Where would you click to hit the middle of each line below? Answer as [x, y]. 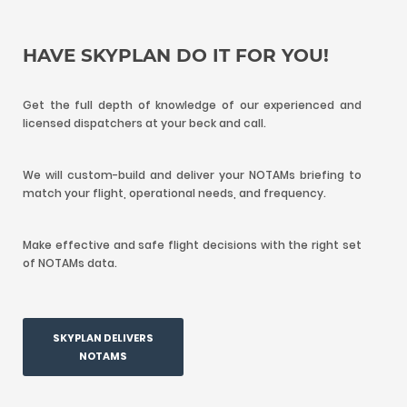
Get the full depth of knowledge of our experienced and [192, 105]
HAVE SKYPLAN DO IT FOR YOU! [176, 55]
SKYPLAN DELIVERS [104, 338]
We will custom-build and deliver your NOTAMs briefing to [192, 175]
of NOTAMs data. [70, 263]
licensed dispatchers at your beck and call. [144, 123]
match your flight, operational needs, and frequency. [174, 193]
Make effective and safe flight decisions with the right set [192, 245]
